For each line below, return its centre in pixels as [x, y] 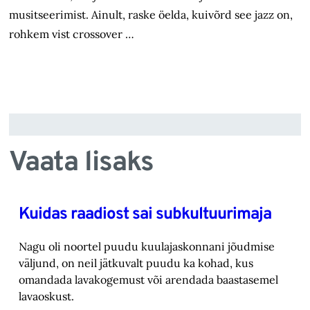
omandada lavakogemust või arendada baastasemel [148, 279]
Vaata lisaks [82, 164]
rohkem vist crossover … [82, 34]
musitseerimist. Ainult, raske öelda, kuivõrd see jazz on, [151, 15]
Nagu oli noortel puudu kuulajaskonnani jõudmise [146, 246]
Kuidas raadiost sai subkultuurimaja [145, 215]
